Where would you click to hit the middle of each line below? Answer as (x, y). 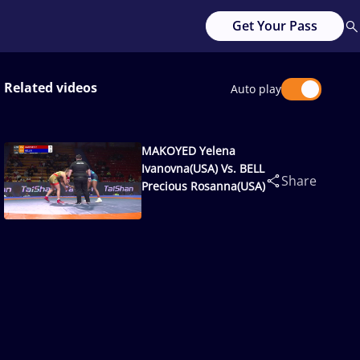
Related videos (51, 88)
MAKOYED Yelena (188, 151)
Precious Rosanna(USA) (203, 186)
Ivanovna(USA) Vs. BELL (202, 168)
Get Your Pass (275, 26)
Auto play (256, 89)
